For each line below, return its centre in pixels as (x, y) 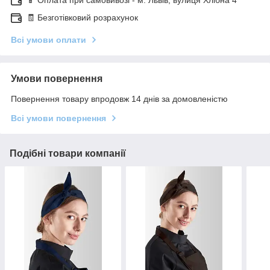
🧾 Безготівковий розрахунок (82, 18)
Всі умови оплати (49, 40)
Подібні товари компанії (68, 154)
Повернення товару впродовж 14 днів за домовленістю (119, 99)
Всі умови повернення (58, 118)
